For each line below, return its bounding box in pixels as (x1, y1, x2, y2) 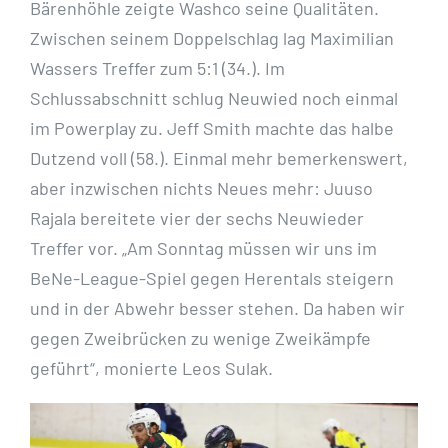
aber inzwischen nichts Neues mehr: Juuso (30, 177, 373, 200)
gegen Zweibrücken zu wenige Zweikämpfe (30, 327, 371, 350)
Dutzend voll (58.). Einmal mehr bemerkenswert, (30, 147, 408, 170)
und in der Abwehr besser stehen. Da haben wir (30, 297, 405, 320)
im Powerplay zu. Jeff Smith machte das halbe (30, 117, 394, 140)
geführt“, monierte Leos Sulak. (30, 357, 273, 380)
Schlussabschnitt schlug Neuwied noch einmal (30, 87, 398, 110)
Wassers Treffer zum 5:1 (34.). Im (30, 57, 285, 80)
